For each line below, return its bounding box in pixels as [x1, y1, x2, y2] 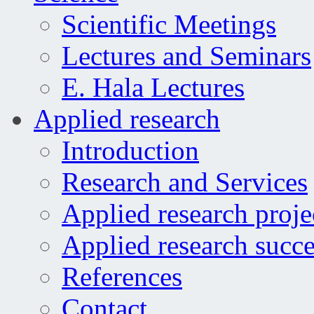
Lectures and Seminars [62, 40, 311, 71]
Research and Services [62, 166, 308, 197]
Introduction [62, 135, 199, 165]
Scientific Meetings [62, 8, 276, 39]
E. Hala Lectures [62, 71, 245, 102]
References [62, 261, 182, 292]
